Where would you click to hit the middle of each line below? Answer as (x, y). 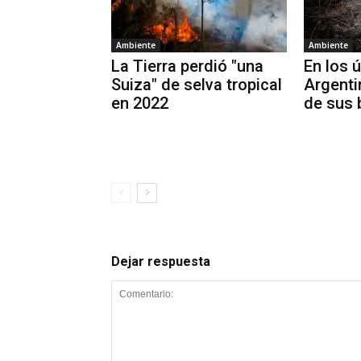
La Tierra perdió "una (187, 66)
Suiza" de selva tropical (197, 84)
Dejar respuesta (161, 261)
